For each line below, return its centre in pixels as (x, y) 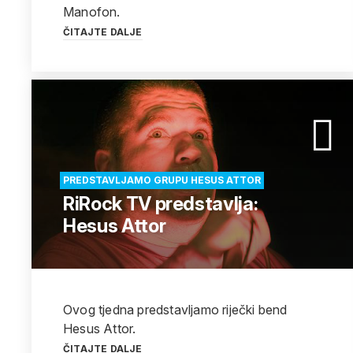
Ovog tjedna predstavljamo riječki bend (175, 310)
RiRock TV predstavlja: (161, 204)
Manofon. (92, 12)
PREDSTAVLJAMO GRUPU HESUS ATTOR (162, 180)
